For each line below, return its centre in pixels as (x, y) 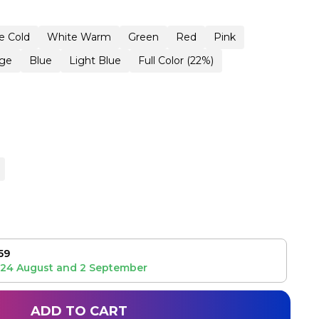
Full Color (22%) (176, 61)
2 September (113, 268)
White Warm (79, 37)
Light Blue (95, 61)
